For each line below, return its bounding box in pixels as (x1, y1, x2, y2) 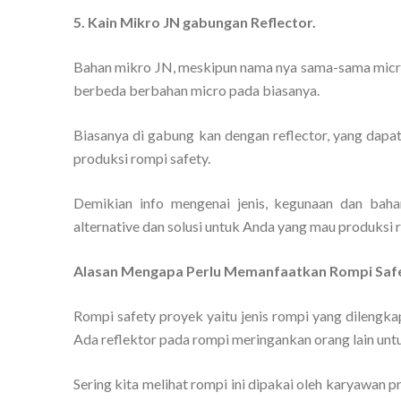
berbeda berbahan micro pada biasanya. (73, 81, 320, 98)
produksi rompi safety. (73, 149, 210, 166)
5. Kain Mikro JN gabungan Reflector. (73, 13, 316, 30)
